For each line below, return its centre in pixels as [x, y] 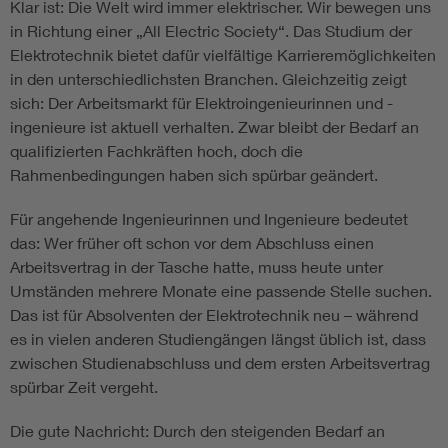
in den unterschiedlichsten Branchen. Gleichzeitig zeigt [208, 79]
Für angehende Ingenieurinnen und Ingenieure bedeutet [209, 219]
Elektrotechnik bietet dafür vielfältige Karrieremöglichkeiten [223, 55]
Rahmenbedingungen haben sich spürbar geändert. [196, 175]
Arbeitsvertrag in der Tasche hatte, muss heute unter [196, 267]
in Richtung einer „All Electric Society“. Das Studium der [211, 31]
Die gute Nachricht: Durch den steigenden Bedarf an [197, 431]
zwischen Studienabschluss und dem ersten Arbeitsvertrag [220, 363]
